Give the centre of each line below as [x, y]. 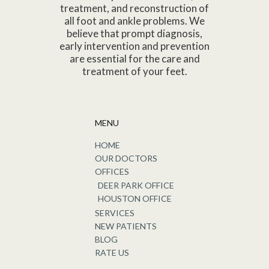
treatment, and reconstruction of [134, 8]
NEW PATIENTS [126, 226]
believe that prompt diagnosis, [134, 33]
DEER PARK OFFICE [136, 186]
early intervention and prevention [134, 46]
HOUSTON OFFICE [135, 199]
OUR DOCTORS [126, 159]
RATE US [112, 253]
